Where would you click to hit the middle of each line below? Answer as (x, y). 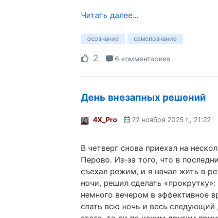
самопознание (155, 39)
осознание (103, 39)
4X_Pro (105, 119)
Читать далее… (110, 15)
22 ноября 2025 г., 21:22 (171, 119)
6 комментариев (142, 59)
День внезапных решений (143, 98)
